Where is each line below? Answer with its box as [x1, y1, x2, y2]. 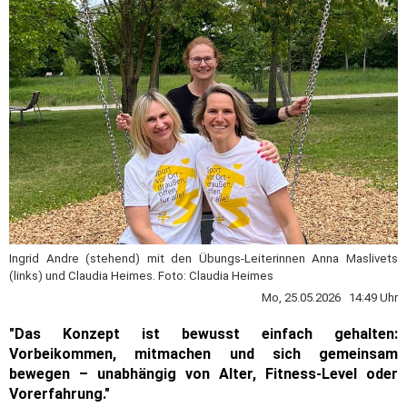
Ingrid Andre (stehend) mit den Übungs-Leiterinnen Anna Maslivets [9, 251, 398, 265]
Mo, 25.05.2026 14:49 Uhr [262, 290, 398, 304]
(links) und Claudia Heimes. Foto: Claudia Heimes [9, 268, 273, 283]
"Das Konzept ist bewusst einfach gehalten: [9, 324, 398, 342]
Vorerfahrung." [9, 384, 110, 402]
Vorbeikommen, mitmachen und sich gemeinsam [9, 344, 398, 362]
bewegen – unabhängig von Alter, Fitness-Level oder [9, 364, 398, 382]
